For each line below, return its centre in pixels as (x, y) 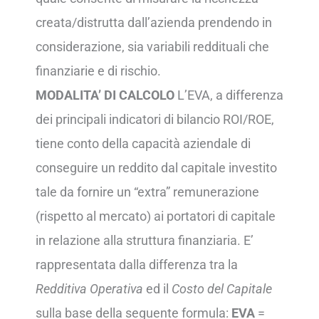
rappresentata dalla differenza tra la (137, 265)
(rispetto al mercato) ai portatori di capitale (156, 216)
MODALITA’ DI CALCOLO (105, 95)
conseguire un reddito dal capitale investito (156, 168)
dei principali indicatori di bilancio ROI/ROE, (155, 120)
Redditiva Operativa (89, 289)
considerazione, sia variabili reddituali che (152, 47)
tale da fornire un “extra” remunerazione (147, 192)
